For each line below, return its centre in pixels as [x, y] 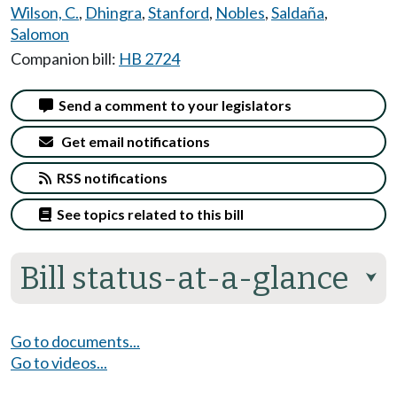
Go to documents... [75, 342]
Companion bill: [65, 58]
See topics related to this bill [148, 214]
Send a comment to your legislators [172, 105]
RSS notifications [109, 178]
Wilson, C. [45, 12]
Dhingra [113, 12]
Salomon [40, 34]
